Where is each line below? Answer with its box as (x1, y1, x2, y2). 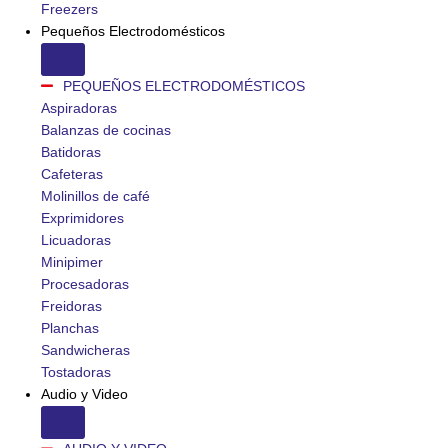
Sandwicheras (41, 342, 131, 358)
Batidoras (41, 144, 102, 160)
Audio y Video (41, 386, 129, 402)
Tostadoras (41, 364, 112, 380)
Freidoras (41, 298, 103, 314)
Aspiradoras (41, 100, 118, 116)
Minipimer (41, 254, 104, 270)
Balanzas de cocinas (41, 122, 172, 138)
